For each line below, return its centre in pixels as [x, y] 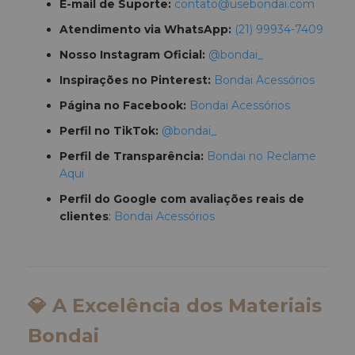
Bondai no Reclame [261, 157]
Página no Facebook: [123, 106]
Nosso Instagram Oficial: [132, 55]
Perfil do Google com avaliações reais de [182, 199]
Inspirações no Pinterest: [135, 80]
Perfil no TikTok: [109, 131]
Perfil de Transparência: [132, 157]
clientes [84, 217]
